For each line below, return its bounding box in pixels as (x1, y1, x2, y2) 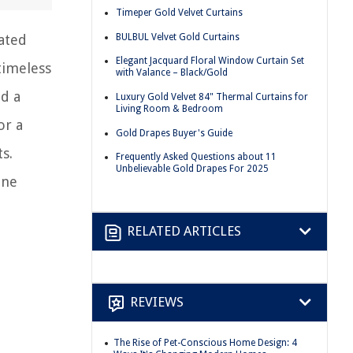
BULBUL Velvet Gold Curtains (116, 31, 240, 43)
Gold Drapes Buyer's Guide (116, 127, 232, 139)
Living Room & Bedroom (116, 102, 223, 114)
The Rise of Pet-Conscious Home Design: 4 (113, 336, 297, 348)
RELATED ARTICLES (127, 223, 241, 240)
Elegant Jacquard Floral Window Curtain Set (116, 55, 304, 67)
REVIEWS (130, 294, 184, 310)
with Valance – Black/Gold (116, 67, 228, 79)
